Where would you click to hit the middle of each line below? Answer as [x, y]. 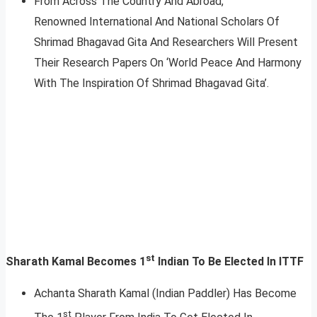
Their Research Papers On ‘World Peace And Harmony [168, 63]
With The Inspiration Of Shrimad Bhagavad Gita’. [151, 83]
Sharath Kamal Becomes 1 [76, 262]
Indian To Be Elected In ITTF [229, 262]
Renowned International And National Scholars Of [157, 22]
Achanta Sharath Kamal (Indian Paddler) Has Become [165, 294]
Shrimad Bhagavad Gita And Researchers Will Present [166, 42]
